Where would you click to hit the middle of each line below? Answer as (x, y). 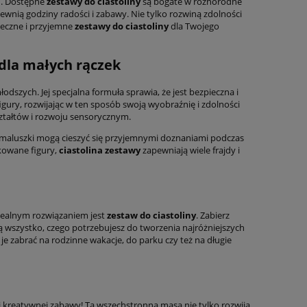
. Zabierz (213, 215)
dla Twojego (194, 26)
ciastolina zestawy (100, 150)
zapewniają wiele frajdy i (190, 150)
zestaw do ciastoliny (151, 215)
